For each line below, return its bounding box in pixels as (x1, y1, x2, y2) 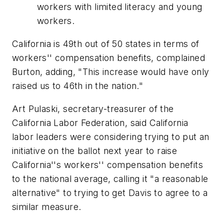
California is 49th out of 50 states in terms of (12, 38, 199, 49)
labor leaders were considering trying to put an (12, 131, 209, 142)
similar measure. (12, 201, 81, 212)
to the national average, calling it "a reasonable (12, 173, 208, 184)
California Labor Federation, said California (12, 117, 188, 128)
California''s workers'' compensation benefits (12, 159, 203, 170)
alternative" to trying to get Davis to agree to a (12, 187, 208, 198)
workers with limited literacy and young (37, 1, 202, 12)
